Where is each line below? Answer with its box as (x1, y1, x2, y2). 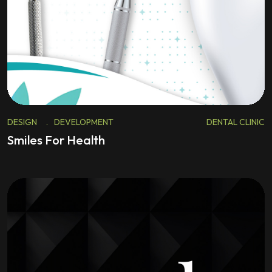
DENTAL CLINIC (206, 117, 265, 127)
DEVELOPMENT (54, 117, 114, 127)
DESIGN (7, 117, 37, 127)
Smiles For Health (7, 132, 105, 148)
